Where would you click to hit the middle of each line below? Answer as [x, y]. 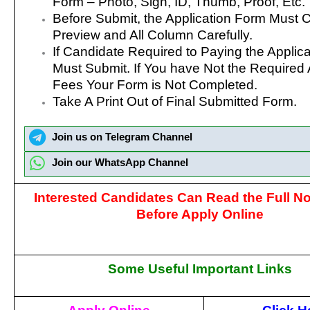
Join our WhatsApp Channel [120, 163]
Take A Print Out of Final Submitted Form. [174, 101]
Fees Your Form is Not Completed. [155, 84]
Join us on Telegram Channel [122, 137]
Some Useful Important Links [200, 268]
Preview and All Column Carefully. [152, 35]
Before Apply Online [200, 214]
